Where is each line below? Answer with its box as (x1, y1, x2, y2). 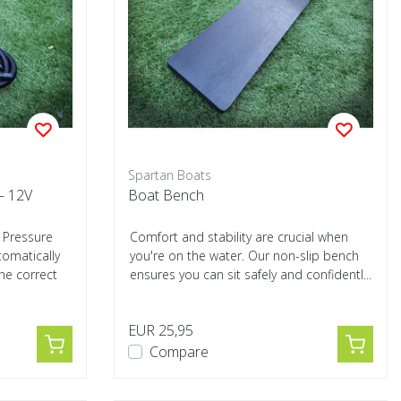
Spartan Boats (128, 166, 211, 183)
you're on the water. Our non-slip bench (130, 247, 359, 264)
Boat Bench (128, 185, 204, 205)
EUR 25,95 (128, 320, 193, 340)
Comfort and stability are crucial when (130, 228, 348, 245)
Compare (149, 342, 209, 362)
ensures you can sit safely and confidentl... (130, 266, 371, 283)
